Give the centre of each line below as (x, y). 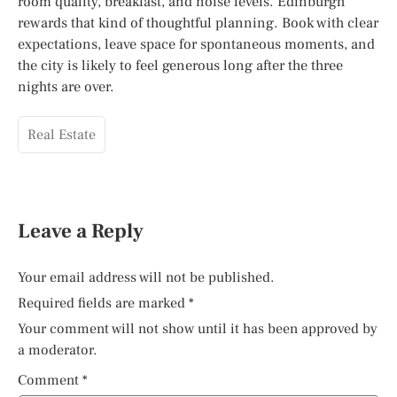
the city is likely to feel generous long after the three (180, 65)
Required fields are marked (103, 303)
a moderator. (57, 350)
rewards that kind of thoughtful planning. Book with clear (198, 23)
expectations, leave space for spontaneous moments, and (196, 44)
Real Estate (62, 135)
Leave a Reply (81, 231)
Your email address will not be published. (146, 277)
